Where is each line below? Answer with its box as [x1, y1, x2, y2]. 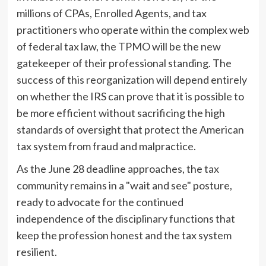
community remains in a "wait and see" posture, [16, 178, 232, 192]
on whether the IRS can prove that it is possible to [16, 89, 244, 103]
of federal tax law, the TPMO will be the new [16, 39, 221, 53]
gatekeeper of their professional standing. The [16, 56, 232, 69]
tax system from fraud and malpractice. [16, 139, 196, 153]
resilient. [16, 245, 57, 258]
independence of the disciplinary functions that [16, 211, 235, 225]
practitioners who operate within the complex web [16, 23, 249, 36]
